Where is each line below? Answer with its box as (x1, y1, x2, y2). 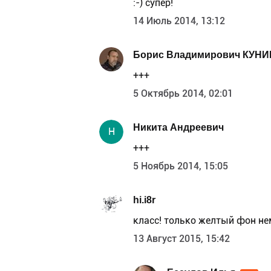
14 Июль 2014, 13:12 (133, 15, 225, 27)
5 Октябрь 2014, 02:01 (133, 88, 233, 100)
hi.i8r (133, 194, 155, 206)
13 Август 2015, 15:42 (133, 233, 230, 245)
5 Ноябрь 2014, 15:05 (133, 160, 228, 172)
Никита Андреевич (133, 121, 224, 133)
